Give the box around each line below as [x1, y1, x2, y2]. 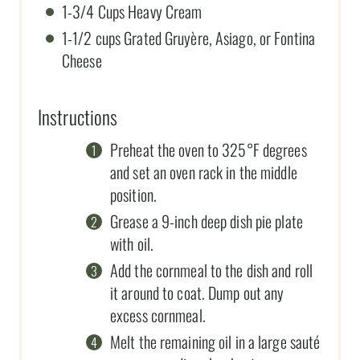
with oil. [110, 231, 153, 256]
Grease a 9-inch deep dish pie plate [110, 208, 303, 233]
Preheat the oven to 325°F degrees [110, 137, 307, 162]
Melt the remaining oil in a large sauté [110, 329, 321, 354]
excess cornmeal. [110, 302, 206, 327]
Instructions [38, 101, 118, 131]
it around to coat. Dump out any [110, 280, 284, 305]
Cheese [62, 47, 102, 72]
